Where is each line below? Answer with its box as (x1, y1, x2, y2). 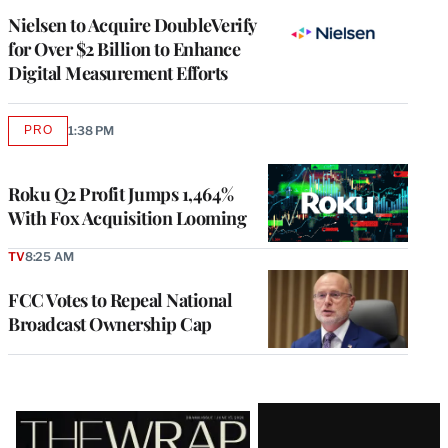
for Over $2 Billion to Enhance (8, 36, 240, 61)
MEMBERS (36, 174, 105, 189)
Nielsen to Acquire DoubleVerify (8, 12, 256, 37)
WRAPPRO (36, 159, 106, 174)
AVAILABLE (36, 129, 109, 144)
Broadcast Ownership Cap (8, 311, 212, 336)
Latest (7, 397, 93, 441)
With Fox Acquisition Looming (8, 205, 246, 230)
